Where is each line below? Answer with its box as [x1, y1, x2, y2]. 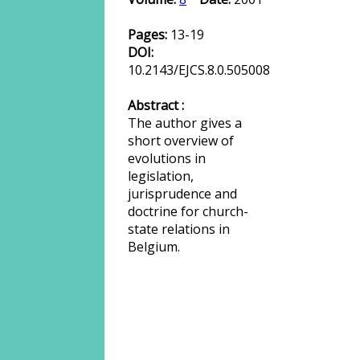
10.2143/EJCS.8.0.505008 [128, 61, 270, 79]
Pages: [128, 26, 170, 43]
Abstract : [128, 96, 184, 114]
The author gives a [128, 114, 242, 132]
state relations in [128, 220, 230, 238]
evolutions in [128, 149, 206, 167]
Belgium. [128, 238, 180, 256]
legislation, [128, 167, 194, 185]
